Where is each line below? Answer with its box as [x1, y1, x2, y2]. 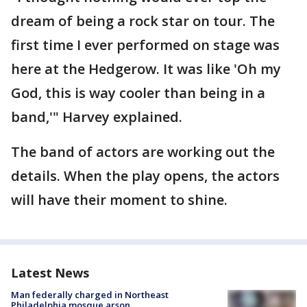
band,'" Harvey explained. [11, 108, 182, 126]
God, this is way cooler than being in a [11, 84, 265, 102]
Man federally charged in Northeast [11, 288, 169, 301]
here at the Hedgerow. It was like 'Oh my [11, 60, 281, 78]
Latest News [11, 265, 89, 281]
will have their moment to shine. [11, 191, 228, 209]
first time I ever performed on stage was [11, 36, 280, 54]
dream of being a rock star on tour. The [11, 12, 275, 30]
